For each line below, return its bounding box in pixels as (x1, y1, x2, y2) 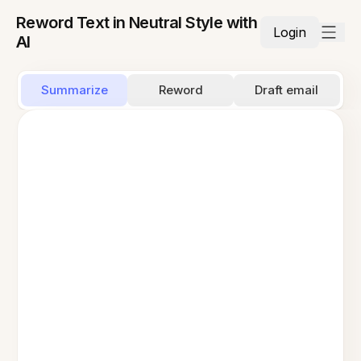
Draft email (255, 82, 319, 98)
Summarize (40, 82, 108, 98)
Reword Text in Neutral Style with (16, 13, 258, 32)
